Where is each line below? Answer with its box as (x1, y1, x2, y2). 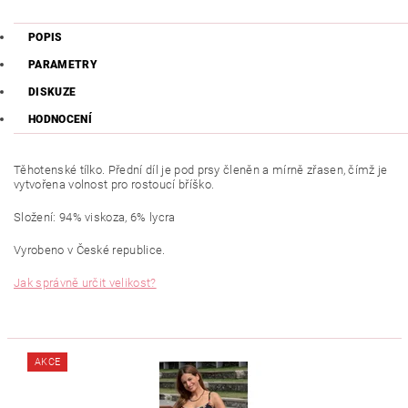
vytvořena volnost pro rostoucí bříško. (14, 178, 215, 192)
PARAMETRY (28, 58, 97, 72)
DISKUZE (28, 86, 76, 99)
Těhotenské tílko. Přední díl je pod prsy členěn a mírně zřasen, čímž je (14, 163, 388, 178)
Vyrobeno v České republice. (14, 243, 168, 258)
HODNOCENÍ (28, 113, 92, 127)
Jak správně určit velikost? (14, 276, 157, 291)
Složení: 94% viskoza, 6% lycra (14, 210, 176, 225)
